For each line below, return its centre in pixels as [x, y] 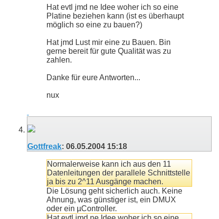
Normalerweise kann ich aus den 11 [109, 164]
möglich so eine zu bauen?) [94, 25]
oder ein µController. [82, 209]
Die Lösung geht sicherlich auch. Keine [114, 191]
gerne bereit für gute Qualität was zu [109, 51]
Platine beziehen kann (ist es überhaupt [115, 16]
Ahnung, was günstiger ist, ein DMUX [111, 200]
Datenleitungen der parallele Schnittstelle [119, 173]
